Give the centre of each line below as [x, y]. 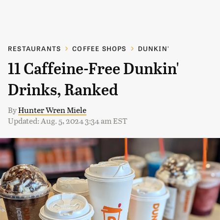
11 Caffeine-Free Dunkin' [94, 69]
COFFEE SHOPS [99, 48]
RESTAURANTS [35, 48]
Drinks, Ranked [63, 90]
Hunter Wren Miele [52, 110]
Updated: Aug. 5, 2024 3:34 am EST [68, 121]
